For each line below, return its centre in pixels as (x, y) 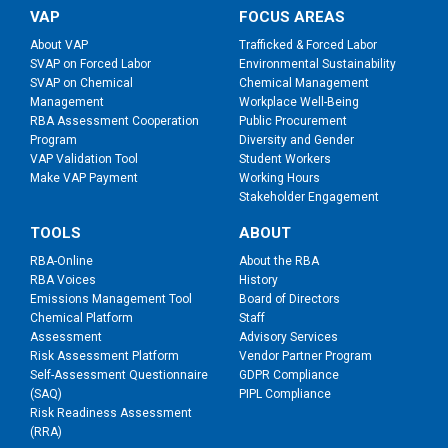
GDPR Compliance (289, 375)
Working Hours (279, 178)
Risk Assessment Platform (104, 356)
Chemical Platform (81, 318)
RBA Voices (63, 280)
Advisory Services (288, 337)
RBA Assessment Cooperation (114, 121)
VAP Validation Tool (84, 159)
